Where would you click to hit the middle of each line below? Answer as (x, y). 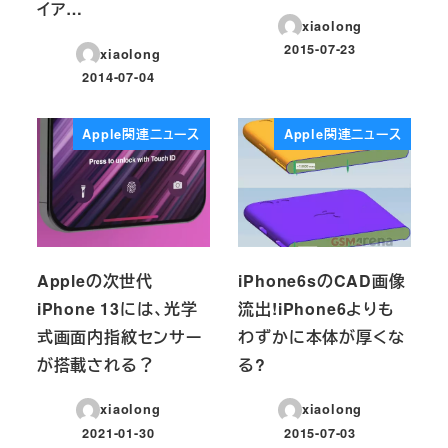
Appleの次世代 (94, 280)
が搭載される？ (95, 364)
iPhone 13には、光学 (117, 308)
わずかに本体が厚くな (321, 336)
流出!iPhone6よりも (316, 308)
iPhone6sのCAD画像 (322, 280)
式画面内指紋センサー (119, 336)
